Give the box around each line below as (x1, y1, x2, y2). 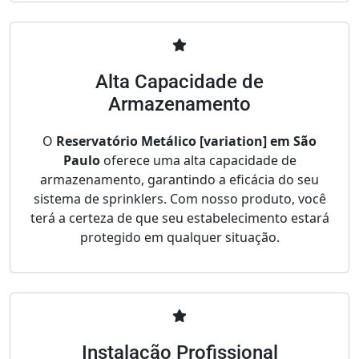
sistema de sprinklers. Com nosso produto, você (33, 190, 326, 208)
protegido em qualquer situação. (79, 228, 280, 247)
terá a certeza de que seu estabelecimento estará (30, 209, 329, 228)
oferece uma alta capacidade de (99, 151, 296, 170)
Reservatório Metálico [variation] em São (56, 132, 317, 151)
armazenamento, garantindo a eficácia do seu (40, 171, 319, 189)
